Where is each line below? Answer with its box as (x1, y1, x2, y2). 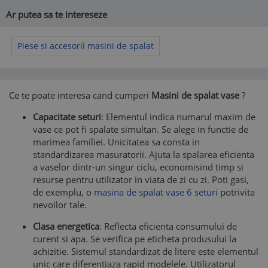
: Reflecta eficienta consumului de (99, 220, 237, 232)
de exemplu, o (33, 186, 94, 198)
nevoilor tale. (33, 199, 87, 211)
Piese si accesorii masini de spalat (17, 40, 154, 51)
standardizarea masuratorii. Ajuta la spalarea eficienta (33, 148, 254, 160)
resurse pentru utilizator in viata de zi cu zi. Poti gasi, (33, 173, 249, 185)
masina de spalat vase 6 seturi (94, 186, 218, 198)
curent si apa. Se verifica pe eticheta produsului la (33, 233, 236, 245)
